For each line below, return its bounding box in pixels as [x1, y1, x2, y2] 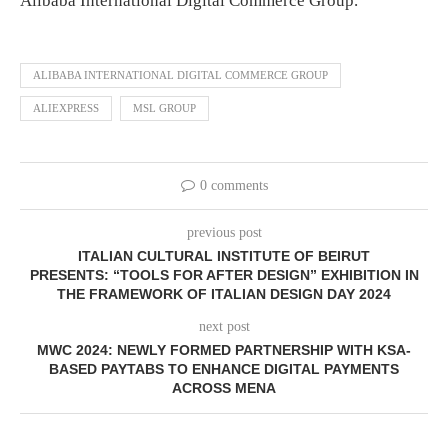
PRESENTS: [29, 267, 109, 284]
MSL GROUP [133, 102, 196, 115]
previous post [186, 225, 262, 241]
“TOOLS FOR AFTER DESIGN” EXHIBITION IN [108, 267, 419, 284]
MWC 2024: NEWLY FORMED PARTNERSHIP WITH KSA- [37, 342, 411, 359]
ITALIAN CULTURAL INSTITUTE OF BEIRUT [78, 248, 370, 265]
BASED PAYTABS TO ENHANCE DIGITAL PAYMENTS [49, 361, 399, 378]
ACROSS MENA [172, 380, 276, 397]
